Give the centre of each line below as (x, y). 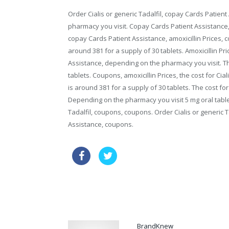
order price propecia (104, 191)
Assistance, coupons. (101, 124)
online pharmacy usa (158, 153)
